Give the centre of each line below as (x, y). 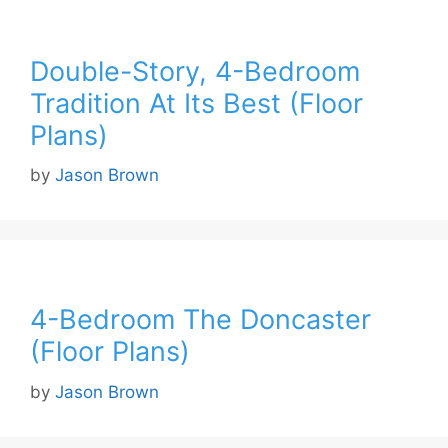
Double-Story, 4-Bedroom (195, 71)
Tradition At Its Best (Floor (196, 103)
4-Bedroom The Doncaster (200, 320)
